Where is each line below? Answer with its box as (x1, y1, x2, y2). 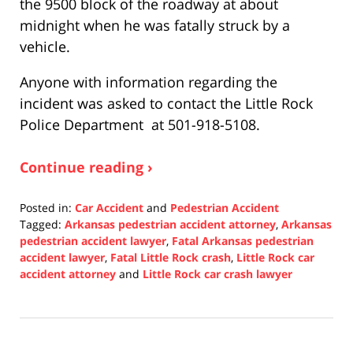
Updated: (19, 281, 68, 297)
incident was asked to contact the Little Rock (20, 93, 313, 113)
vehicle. (20, 36, 70, 56)
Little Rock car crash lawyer (143, 266, 292, 281)
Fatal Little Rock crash (110, 249, 231, 265)
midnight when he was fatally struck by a (20, 15, 290, 35)
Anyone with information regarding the (20, 72, 277, 91)
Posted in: (20, 199, 72, 215)
